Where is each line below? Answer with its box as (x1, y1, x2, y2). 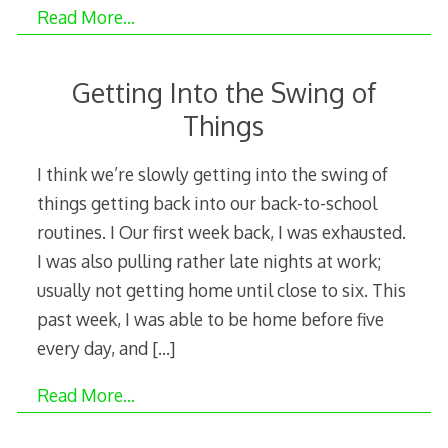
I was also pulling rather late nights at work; (36, 249, 381, 272)
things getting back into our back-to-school (36, 191, 377, 214)
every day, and (36, 336, 152, 359)
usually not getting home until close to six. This (36, 278, 406, 301)
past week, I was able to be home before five (36, 307, 384, 330)
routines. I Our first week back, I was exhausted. (36, 220, 406, 243)
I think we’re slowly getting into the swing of (36, 162, 388, 185)
